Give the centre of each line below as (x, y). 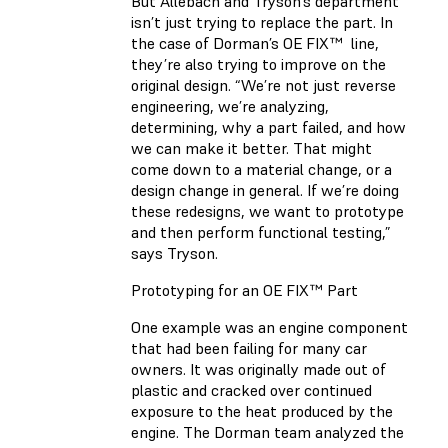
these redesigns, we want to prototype (267, 210)
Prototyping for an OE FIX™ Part (244, 289)
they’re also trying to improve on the (258, 63)
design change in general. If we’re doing (265, 189)
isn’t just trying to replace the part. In (262, 21)
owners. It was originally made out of (258, 368)
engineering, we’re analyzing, (230, 105)
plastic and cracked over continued (251, 389)
